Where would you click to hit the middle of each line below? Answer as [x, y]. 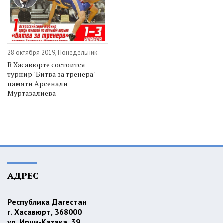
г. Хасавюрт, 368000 [46, 212]
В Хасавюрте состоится [46, 65]
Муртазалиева [32, 93]
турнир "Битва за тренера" [51, 74]
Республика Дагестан [48, 202]
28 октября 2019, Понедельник [52, 53]
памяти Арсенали [38, 84]
